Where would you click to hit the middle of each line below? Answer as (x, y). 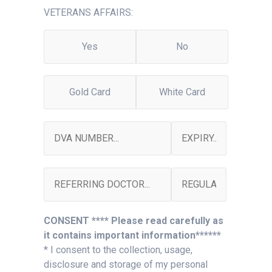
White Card (182, 92)
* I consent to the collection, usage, (118, 250)
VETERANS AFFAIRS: (88, 12)
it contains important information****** (132, 235)
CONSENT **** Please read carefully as (134, 221)
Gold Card (90, 92)
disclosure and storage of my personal (126, 264)
